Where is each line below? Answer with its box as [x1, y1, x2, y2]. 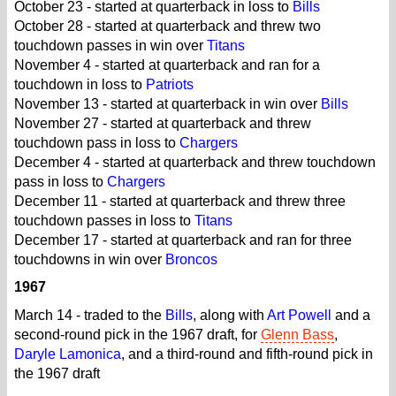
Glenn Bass [261, 326, 334, 342]
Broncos [165, 251, 217, 267]
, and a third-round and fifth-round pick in [121, 346, 373, 362]
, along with [193, 307, 267, 323]
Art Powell [267, 307, 331, 323]
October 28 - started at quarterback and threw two [14, 18, 321, 34]
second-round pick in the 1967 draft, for [14, 326, 261, 342]
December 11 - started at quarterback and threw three [14, 193, 346, 209]
